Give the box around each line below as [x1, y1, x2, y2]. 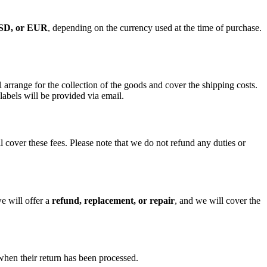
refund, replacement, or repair [52, 195, 175, 206]
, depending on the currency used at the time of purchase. [48, 22, 262, 33]
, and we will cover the [175, 195, 260, 206]
